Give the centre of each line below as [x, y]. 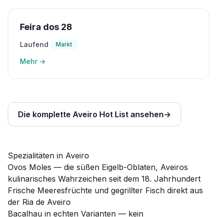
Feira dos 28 [46, 27]
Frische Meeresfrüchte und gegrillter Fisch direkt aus [105, 190]
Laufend [34, 44]
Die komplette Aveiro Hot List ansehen [91, 114]
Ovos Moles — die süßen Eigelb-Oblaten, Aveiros [98, 167]
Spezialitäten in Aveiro [48, 155]
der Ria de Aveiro [39, 202]
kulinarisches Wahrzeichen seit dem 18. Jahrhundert [104, 179]
